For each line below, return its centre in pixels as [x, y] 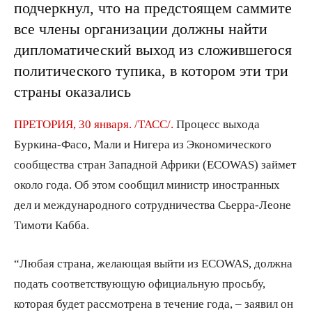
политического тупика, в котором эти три [151, 70]
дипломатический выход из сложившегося [153, 49]
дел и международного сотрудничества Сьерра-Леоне [153, 204]
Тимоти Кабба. [52, 224]
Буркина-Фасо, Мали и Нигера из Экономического [143, 143]
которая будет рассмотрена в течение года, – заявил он [154, 303]
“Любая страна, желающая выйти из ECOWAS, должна [153, 263]
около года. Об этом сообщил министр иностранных [147, 184]
